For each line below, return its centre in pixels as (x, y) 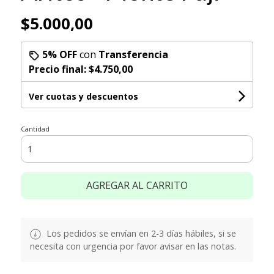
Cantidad (35, 128)
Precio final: (58, 69)
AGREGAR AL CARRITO (137, 185)
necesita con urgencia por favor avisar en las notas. (133, 246)
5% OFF (59, 54)
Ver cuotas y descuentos (83, 96)
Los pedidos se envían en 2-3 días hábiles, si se (140, 233)
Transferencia (133, 54)
